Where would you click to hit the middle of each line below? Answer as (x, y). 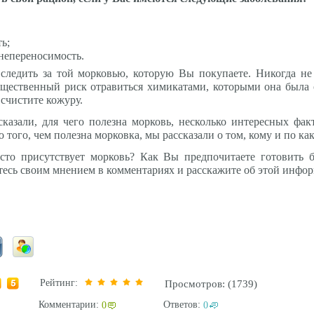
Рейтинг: (62, 283)
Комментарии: (70, 305)
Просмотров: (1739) (211, 284)
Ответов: (182, 305)
